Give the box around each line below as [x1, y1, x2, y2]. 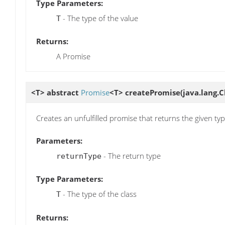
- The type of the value [61, 13, 138, 23]
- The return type [101, 151, 161, 161]
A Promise [56, 51, 90, 61]
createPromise [125, 87, 180, 97]
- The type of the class [61, 189, 137, 199]
